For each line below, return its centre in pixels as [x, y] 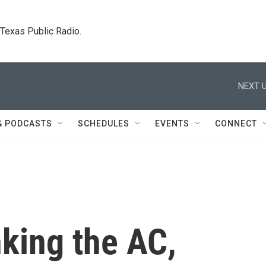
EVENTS [172, 123]
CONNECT [236, 123]
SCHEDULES [104, 123]
